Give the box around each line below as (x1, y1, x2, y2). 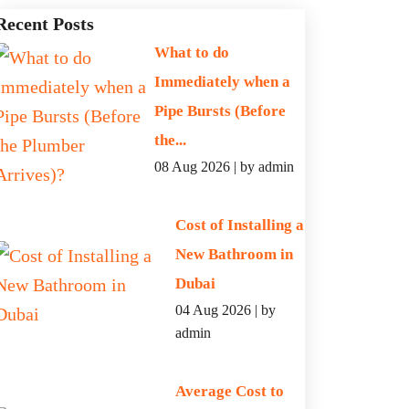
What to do (153, 44, 229, 61)
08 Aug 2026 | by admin (153, 159, 294, 174)
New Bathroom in (174, 246, 293, 263)
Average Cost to (174, 383, 284, 400)
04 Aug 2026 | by (174, 302, 276, 318)
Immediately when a (153, 73, 290, 90)
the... (153, 131, 186, 149)
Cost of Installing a (174, 216, 304, 234)
